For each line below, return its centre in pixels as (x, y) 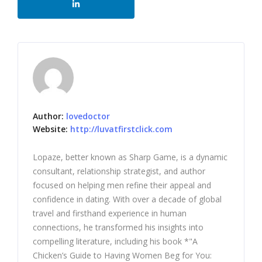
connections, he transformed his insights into (118, 227)
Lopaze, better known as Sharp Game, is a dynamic (130, 157)
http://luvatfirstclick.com (121, 129)
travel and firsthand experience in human (110, 213)
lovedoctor (88, 116)
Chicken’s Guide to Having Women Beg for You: (122, 255)
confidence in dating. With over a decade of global (127, 199)
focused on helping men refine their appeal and (122, 185)
